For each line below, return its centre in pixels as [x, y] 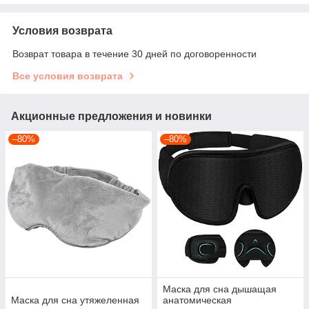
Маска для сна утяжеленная [75, 300]
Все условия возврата [68, 76]
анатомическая [197, 300]
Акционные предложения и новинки [111, 117]
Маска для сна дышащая [220, 289]
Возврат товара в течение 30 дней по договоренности [134, 54]
